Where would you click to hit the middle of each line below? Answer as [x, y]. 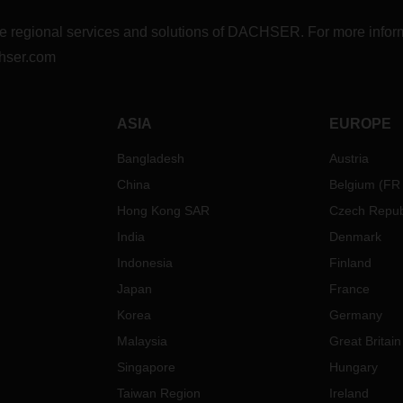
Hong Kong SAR [164, 210]
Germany [355, 315]
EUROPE [360, 124]
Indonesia [145, 263]
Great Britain [365, 341]
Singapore [147, 367]
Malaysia [143, 341]
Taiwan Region [159, 393]
